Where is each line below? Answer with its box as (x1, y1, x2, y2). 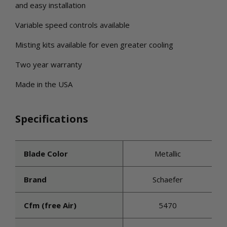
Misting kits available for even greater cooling (15, 40, 173, 50)
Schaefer (153, 174, 183, 184)
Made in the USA (15, 79, 72, 89)
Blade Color (24, 148, 68, 159)
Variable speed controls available (15, 20, 130, 30)
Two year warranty (15, 59, 82, 69)
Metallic (155, 148, 181, 159)
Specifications (15, 112, 88, 126)
